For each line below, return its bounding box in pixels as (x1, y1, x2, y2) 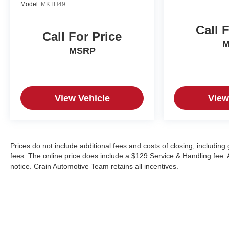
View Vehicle (54, 93, 110, 103)
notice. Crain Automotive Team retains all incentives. (10, 162, 178, 170)
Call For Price (42, 29, 122, 43)
